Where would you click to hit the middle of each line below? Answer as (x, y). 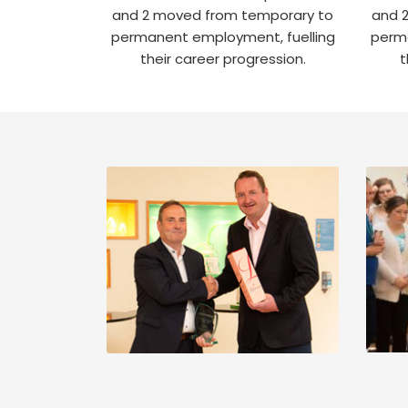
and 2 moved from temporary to (223, 15)
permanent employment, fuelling (223, 36)
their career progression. (223, 58)
